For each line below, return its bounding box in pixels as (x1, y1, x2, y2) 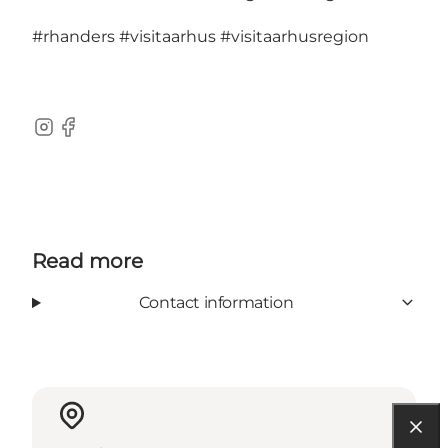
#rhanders (32, 26, 115, 46)
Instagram (31, 127, 113, 147)
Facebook (55, 127, 134, 147)
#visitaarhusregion (220, 26, 369, 46)
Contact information (138, 292, 294, 312)
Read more (32, 248, 143, 273)
